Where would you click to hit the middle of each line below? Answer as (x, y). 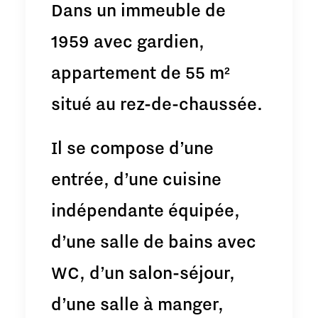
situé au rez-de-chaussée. (157, 103)
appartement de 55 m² (141, 72)
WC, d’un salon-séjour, (143, 272)
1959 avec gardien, (128, 40)
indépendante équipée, (146, 209)
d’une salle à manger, (137, 303)
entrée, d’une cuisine (136, 178)
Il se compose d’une (132, 147)
